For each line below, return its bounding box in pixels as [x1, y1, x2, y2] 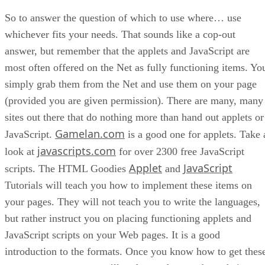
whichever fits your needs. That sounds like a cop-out [5, 28, 235, 40]
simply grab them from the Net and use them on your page [5, 77, 257, 90]
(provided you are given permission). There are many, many [5, 94, 263, 106]
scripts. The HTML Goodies [5, 162, 129, 174]
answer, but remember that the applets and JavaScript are [5, 44, 250, 57]
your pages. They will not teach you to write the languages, [5, 195, 260, 208]
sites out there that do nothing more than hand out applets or [5, 111, 264, 123]
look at [5, 145, 37, 157]
